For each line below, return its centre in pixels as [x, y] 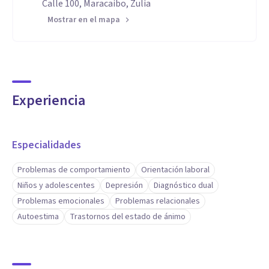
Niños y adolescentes [56, 186]
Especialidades [47, 145]
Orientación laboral [175, 170]
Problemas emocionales [61, 201]
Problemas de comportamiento [74, 170]
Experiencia [49, 101]
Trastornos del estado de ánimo [128, 217]
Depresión [124, 186]
